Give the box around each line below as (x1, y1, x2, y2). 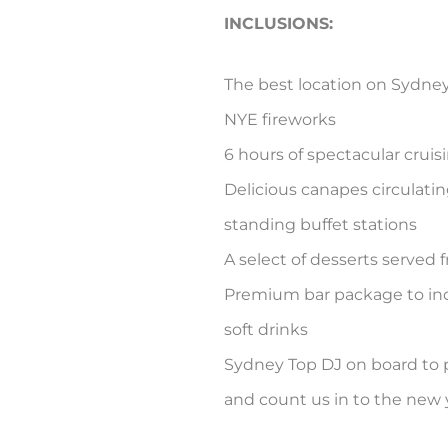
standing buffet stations (224, 215, 417, 235)
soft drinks (224, 320, 308, 340)
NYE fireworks (224, 110, 336, 130)
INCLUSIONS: (224, 14, 333, 34)
